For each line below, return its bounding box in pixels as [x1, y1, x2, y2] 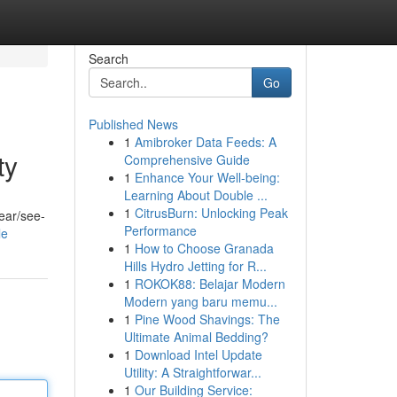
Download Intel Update [134, 346, 262, 363]
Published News [88, 115, 178, 133]
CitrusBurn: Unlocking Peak [134, 204, 288, 222]
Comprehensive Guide [123, 151, 250, 168]
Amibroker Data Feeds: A [134, 133, 276, 151]
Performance [123, 222, 197, 239]
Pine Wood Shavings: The [134, 310, 280, 328]
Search [88, 50, 128, 67]
